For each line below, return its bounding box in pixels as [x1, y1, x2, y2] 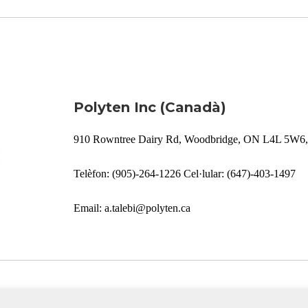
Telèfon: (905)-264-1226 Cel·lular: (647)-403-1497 [74, 168, 296, 179]
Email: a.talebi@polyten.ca [74, 202, 191, 214]
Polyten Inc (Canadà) [74, 99, 227, 115]
